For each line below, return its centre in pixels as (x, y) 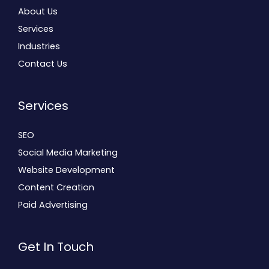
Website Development (66, 170)
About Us (38, 11)
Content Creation (56, 187)
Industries (39, 46)
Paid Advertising (53, 204)
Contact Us (43, 63)
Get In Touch (56, 246)
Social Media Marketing (68, 152)
